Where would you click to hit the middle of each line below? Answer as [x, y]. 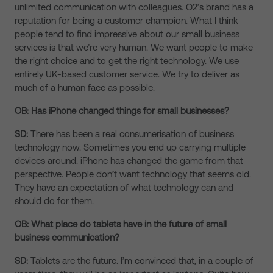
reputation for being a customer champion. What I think [126, 20]
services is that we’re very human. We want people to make [134, 47]
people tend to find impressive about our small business [127, 34]
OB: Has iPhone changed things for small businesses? [123, 111]
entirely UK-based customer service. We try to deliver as [127, 74]
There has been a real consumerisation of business [132, 134]
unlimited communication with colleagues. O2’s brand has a [134, 7]
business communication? [68, 237]
